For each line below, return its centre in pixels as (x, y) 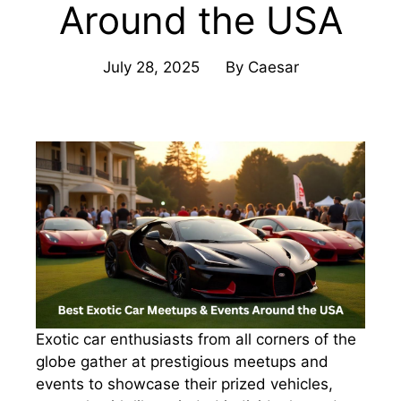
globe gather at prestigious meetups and (182, 361)
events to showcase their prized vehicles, (184, 384)
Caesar (273, 68)
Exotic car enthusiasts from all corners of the (196, 339)
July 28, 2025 (151, 68)
